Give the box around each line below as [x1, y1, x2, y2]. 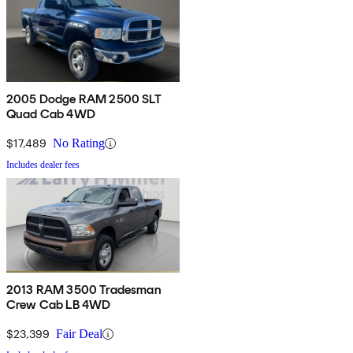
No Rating [53, 136, 105, 150]
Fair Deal [56, 327, 102, 341]
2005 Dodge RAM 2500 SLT [6, 91, 162, 107]
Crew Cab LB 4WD [6, 297, 111, 313]
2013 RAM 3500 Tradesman [6, 282, 162, 298]
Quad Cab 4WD [6, 106, 95, 122]
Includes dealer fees [6, 159, 80, 171]
